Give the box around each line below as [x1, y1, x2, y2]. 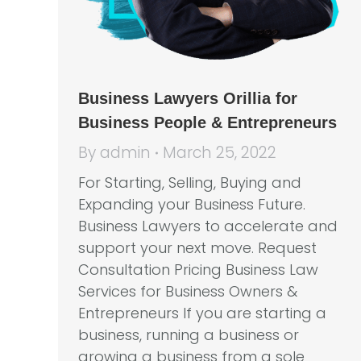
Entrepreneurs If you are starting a [78, 303, 326, 323]
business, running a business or [78, 325, 299, 345]
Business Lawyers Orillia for [78, 89, 297, 107]
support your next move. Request [78, 238, 317, 258]
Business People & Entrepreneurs [78, 114, 337, 131]
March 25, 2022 [163, 142, 276, 164]
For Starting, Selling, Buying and [78, 172, 301, 193]
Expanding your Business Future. [78, 194, 305, 214]
